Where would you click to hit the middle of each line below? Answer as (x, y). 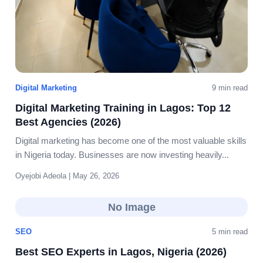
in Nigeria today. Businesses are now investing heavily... (122, 154)
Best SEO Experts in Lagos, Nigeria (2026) (121, 252)
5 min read (230, 231)
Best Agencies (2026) (68, 122)
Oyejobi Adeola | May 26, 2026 (67, 176)
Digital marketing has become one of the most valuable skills (131, 140)
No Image (131, 207)
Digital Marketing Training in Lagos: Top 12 (123, 108)
